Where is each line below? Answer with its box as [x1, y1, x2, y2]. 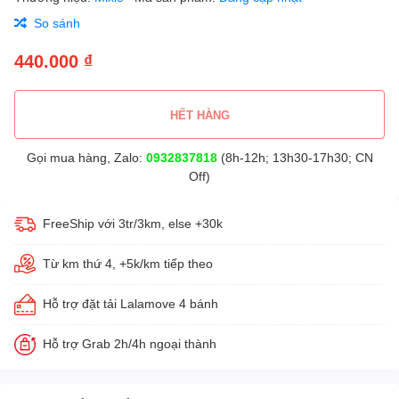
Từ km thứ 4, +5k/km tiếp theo [43, 256, 213, 271]
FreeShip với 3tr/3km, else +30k [43, 216, 223, 231]
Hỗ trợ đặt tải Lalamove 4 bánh [43, 296, 218, 311]
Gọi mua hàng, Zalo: [26, 150, 146, 165]
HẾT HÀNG [169, 107, 230, 122]
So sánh [34, 15, 80, 30]
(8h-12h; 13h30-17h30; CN [216, 150, 373, 165]
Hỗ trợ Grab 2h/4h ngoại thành [43, 336, 216, 351]
